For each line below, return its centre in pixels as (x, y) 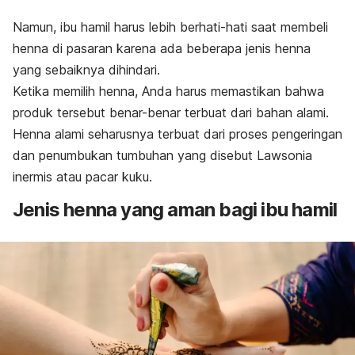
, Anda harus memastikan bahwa (229, 92)
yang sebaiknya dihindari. (86, 70)
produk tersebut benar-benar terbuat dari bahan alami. (171, 113)
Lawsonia (284, 156)
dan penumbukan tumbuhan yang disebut (135, 156)
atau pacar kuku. (104, 177)
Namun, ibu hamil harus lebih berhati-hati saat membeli (170, 27)
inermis (34, 177)
